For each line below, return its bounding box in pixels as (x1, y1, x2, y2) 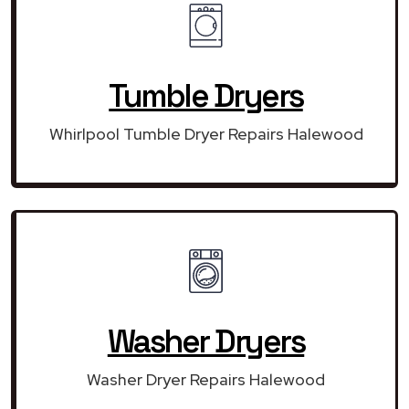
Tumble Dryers (109, 75, 303, 116)
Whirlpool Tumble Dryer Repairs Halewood (48, 122, 363, 144)
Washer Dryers (107, 320, 305, 362)
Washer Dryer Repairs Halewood (87, 368, 325, 390)
